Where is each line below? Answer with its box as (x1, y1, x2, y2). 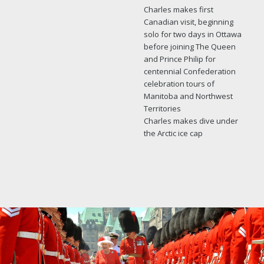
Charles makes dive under (143, 115, 238, 126)
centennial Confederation (143, 65, 236, 77)
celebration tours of (143, 78, 214, 89)
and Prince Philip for (143, 53, 216, 64)
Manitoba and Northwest (143, 90, 233, 101)
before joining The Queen (143, 41, 236, 52)
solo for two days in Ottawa (143, 28, 242, 39)
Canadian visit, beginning (143, 16, 233, 27)
